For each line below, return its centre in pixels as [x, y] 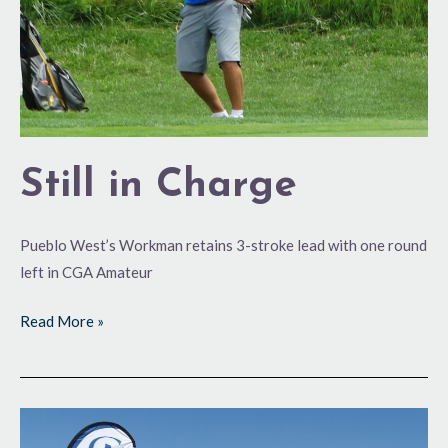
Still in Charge [158, 185]
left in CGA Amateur [86, 271]
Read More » [62, 321]
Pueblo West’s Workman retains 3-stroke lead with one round [223, 244]
